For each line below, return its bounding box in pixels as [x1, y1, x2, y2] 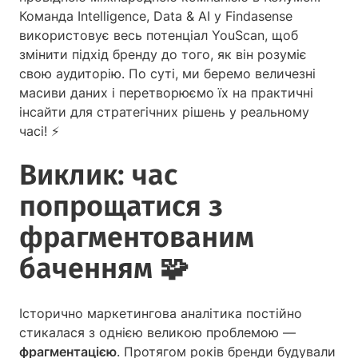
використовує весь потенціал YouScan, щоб [19, 27, 298, 44]
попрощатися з [19, 189, 223, 225]
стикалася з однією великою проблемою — [19, 324, 296, 341]
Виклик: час [19, 157, 177, 193]
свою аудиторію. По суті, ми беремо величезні [19, 66, 316, 82]
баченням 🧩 [19, 251, 189, 287]
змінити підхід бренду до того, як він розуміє [19, 46, 307, 63]
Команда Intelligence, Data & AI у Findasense [19, 8, 292, 25]
